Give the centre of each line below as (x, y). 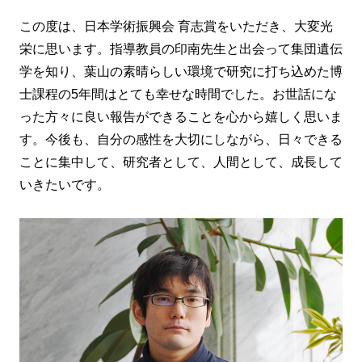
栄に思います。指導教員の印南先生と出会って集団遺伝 (181, 49)
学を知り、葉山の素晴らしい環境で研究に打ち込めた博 (181, 72)
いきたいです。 (65, 185)
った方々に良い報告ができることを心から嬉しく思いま (181, 117)
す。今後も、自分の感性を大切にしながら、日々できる (181, 140)
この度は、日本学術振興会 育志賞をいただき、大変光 (176, 27)
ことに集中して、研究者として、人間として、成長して (181, 162)
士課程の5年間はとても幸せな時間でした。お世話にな (178, 95)
